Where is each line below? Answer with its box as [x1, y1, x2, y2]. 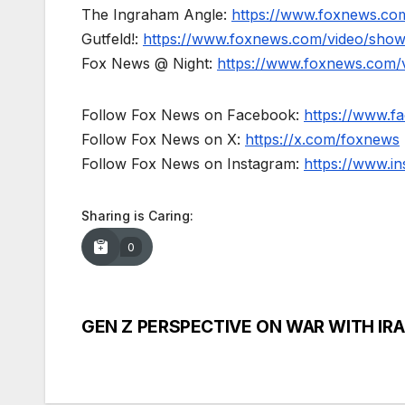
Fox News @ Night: [81, 54, 217, 73]
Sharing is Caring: [81, 208, 193, 224]
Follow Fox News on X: [81, 130, 245, 149]
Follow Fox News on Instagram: [81, 155, 304, 174]
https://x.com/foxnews [245, 130, 400, 149]
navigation [80, 353, 227, 390]
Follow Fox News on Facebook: [81, 106, 304, 125]
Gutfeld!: [81, 30, 143, 49]
